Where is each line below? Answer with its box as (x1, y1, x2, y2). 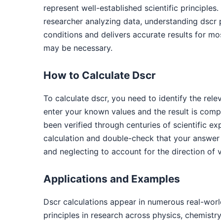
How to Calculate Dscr (43, 69, 156, 82)
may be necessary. (43, 43, 112, 53)
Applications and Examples (43, 173, 180, 185)
